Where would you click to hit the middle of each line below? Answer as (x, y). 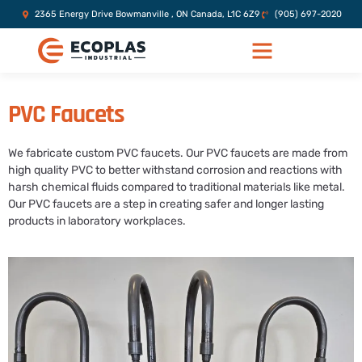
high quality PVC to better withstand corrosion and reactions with (175, 170)
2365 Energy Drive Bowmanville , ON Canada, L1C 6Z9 (147, 14)
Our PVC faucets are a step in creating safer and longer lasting (166, 204)
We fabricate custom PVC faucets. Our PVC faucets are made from (178, 153)
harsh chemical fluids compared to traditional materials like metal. (177, 187)
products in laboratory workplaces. (97, 221)
